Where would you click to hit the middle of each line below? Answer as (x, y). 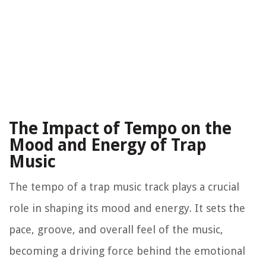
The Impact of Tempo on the (120, 128)
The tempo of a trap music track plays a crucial (124, 186)
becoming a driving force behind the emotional (127, 251)
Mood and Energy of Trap (108, 145)
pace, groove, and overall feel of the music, (116, 229)
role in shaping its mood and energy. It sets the (127, 208)
